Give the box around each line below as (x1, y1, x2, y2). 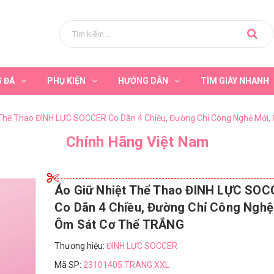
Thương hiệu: (54, 241, 106, 251)
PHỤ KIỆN (47, 76, 86, 86)
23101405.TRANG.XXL (83, 260, 169, 270)
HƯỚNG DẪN (118, 76, 168, 86)
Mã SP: (54, 260, 83, 270)
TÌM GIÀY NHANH (201, 76, 269, 86)
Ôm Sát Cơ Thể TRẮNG (54, 217, 184, 232)
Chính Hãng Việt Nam (65, 133, 209, 150)
